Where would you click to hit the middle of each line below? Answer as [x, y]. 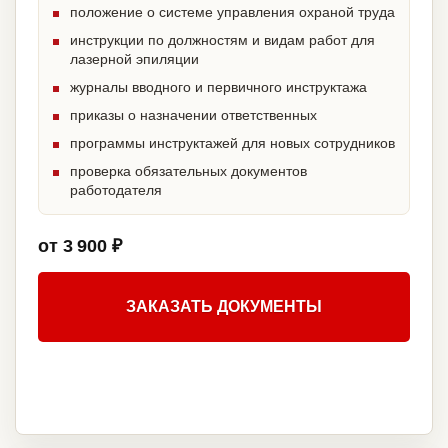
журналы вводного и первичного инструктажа [218, 87]
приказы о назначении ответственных [193, 115]
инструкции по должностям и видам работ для [222, 40]
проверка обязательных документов [188, 171]
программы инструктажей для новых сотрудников [232, 143]
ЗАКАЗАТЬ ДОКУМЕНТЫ [224, 307]
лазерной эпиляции [134, 59]
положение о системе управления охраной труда [232, 12]
